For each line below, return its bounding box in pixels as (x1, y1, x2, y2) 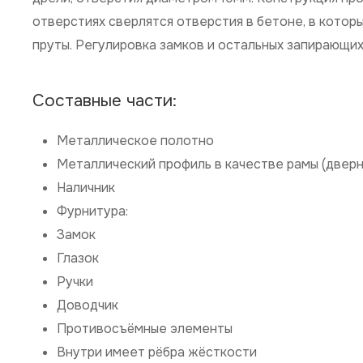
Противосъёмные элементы (57, 320, 233, 337)
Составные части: (32, 90, 177, 111)
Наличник (57, 179, 115, 196)
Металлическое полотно (57, 132, 214, 149)
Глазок (57, 250, 99, 267)
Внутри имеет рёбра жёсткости (57, 344, 257, 361)
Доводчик (57, 297, 118, 314)
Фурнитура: (57, 203, 128, 220)
